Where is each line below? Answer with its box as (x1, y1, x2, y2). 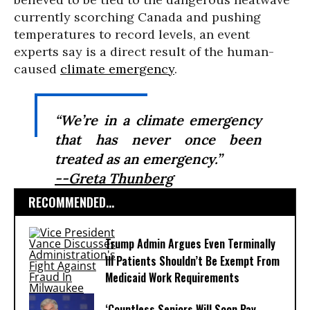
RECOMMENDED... (28, 193, 114, 211)
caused (14, 61, 60, 77)
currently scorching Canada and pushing (14, 9, 261, 25)
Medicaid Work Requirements (105, 269, 239, 286)
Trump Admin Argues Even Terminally (105, 235, 275, 253)
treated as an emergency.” (55, 150, 222, 167)
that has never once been (55, 131, 262, 148)
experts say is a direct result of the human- (14, 44, 274, 60)
